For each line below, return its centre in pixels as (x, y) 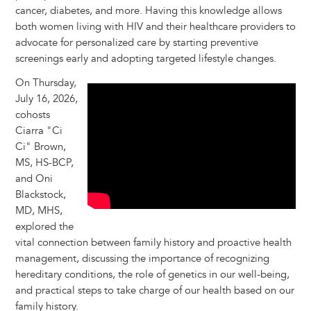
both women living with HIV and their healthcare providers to (155, 27)
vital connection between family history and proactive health (153, 243)
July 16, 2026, (46, 99)
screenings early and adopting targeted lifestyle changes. (145, 59)
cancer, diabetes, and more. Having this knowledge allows (148, 11)
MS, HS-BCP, (44, 163)
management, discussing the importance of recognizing (142, 259)
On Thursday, (45, 83)
